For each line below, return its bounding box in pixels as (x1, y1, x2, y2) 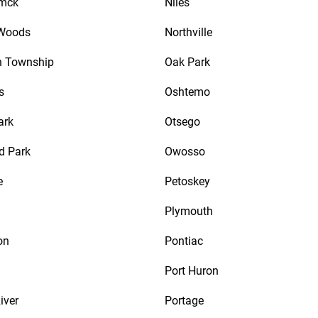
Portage (165, 294, 204, 307)
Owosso (165, 145, 205, 158)
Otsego (165, 115, 200, 128)
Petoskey (165, 175, 210, 188)
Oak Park (165, 55, 210, 69)
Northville (165, 26, 212, 39)
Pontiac (165, 234, 203, 248)
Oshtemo (165, 85, 210, 99)
